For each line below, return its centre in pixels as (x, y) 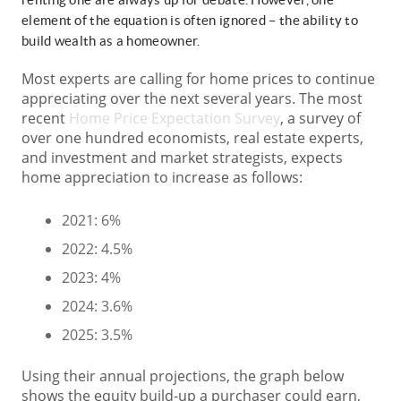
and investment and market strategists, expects (182, 158)
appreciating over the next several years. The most (192, 99)
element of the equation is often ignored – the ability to (190, 21)
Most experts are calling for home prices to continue (198, 79)
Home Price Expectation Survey (175, 119)
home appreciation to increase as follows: (162, 178)
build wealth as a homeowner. (111, 41)
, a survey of (320, 119)
